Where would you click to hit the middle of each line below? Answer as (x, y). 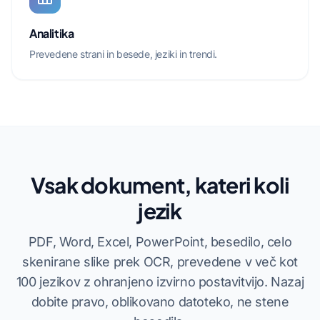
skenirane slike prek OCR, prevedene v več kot (160, 262)
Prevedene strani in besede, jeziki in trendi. (123, 54)
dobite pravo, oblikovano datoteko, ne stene (160, 302)
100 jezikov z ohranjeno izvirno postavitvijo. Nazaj (160, 282)
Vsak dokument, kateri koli (160, 185)
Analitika (52, 33)
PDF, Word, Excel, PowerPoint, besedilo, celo (160, 242)
